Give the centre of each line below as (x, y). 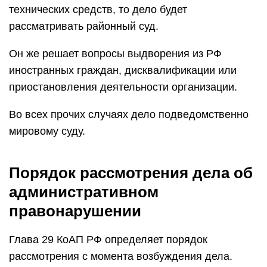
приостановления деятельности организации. (123, 87)
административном (84, 192)
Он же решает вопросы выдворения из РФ (115, 54)
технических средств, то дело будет (98, 10)
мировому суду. (47, 131)
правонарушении (75, 211)
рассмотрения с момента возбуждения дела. (121, 256)
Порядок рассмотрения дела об (131, 173)
